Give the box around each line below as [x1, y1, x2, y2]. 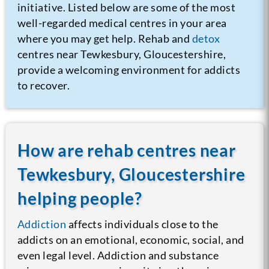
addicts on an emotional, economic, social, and [17, 232, 244, 246]
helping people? [17, 187, 142, 208]
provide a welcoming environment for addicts [17, 62, 241, 76]
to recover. [17, 78, 70, 92]
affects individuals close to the [66, 217, 219, 231]
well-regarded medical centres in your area [17, 16, 227, 29]
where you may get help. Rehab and [17, 31, 192, 45]
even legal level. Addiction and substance [17, 248, 219, 262]
